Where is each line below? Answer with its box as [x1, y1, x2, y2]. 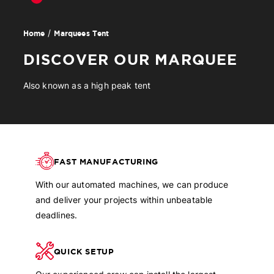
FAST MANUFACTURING [53, 157, 158, 166]
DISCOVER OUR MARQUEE [23, 51, 238, 68]
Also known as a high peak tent [23, 81, 151, 91]
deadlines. [35, 210, 78, 220]
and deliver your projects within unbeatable [35, 195, 213, 205]
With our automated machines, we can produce [35, 180, 229, 190]
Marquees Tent [54, 29, 109, 37]
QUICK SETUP [53, 247, 114, 256]
